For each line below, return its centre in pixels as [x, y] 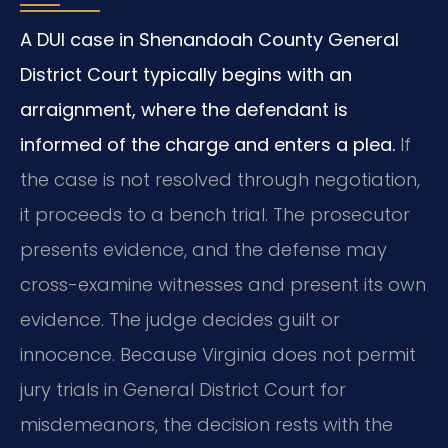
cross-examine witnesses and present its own [223, 285]
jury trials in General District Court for [183, 390]
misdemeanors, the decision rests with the [206, 425]
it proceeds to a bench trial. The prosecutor [215, 215]
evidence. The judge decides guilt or [180, 320]
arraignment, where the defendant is [184, 110]
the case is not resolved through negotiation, [220, 180]
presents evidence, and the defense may [203, 250]
